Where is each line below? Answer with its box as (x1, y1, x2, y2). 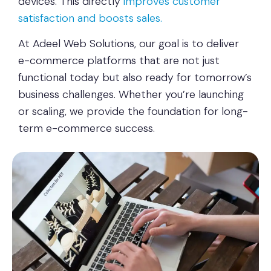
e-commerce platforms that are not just (18, 53, 220, 68)
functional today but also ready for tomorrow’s (18, 70, 252, 85)
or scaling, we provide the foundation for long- (18, 104, 248, 119)
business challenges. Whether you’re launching (18, 87, 244, 102)
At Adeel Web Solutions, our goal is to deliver (18, 36, 239, 51)
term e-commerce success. (18, 121, 155, 136)
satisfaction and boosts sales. (18, 11, 162, 26)
